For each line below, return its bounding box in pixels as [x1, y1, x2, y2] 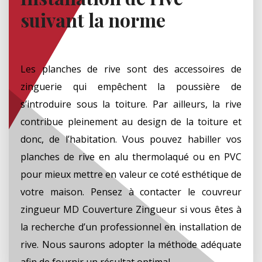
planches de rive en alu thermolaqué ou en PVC [20, 150, 242, 163]
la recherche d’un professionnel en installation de [20, 220, 242, 233]
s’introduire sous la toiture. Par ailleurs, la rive [20, 97, 242, 111]
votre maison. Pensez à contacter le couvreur [20, 185, 242, 198]
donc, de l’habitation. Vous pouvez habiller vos [20, 132, 242, 146]
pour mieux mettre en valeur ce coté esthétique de [20, 167, 242, 181]
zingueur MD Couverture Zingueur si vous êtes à [20, 202, 242, 216]
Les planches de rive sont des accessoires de [20, 62, 242, 75]
